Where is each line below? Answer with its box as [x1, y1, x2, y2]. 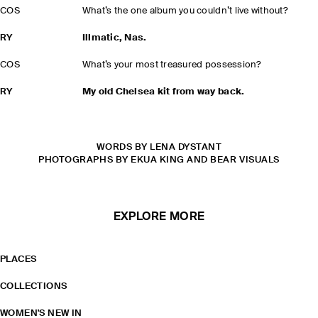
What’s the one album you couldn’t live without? [82, 6, 287, 16]
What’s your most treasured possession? [82, 60, 261, 70]
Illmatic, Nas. [82, 33, 147, 43]
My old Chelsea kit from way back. [82, 87, 245, 97]
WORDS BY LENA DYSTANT [96, 143, 222, 152]
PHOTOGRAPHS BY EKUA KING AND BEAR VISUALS [38, 155, 280, 165]
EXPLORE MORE [113, 212, 205, 223]
